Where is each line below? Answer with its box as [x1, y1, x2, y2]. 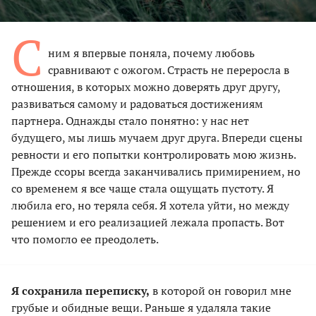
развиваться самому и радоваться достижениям [11, 95, 263, 111]
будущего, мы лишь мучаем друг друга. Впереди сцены [11, 129, 303, 145]
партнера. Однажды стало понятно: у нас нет [11, 112, 249, 128]
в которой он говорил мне [150, 282, 291, 298]
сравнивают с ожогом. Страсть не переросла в [48, 61, 289, 78]
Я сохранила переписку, [11, 282, 150, 298]
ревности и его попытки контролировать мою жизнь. [11, 146, 296, 162]
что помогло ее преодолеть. [11, 231, 159, 247]
